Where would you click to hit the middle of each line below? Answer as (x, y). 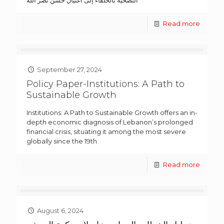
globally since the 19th (62, 141)
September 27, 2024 (70, 69)
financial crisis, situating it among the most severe (106, 131)
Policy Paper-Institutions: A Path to (105, 84)
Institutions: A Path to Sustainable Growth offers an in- (112, 112)
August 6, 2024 (60, 210)
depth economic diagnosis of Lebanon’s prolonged (110, 122)
